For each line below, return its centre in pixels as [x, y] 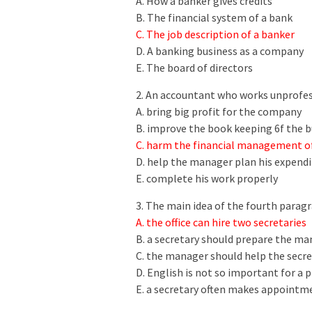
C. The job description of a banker [216, 34]
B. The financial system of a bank [214, 18]
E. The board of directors [194, 68]
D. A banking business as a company [220, 51]
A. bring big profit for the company [219, 112]
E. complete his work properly [207, 179]
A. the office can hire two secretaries [221, 223]
